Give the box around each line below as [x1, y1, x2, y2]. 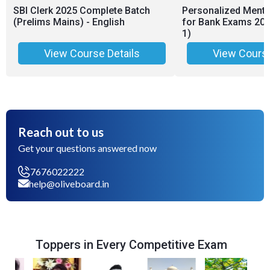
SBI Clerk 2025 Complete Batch [13, 4, 150, 16]
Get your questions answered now [18, 142, 157, 154]
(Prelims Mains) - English [13, 16, 125, 28]
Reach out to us [18, 124, 104, 139]
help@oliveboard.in [29, 177, 109, 189]
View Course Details [43, 46, 140, 60]
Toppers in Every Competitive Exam [35, 237, 227, 252]
